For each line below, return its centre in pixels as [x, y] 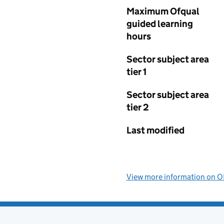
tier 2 [137, 107]
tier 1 [136, 72]
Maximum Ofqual [163, 11]
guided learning [159, 24]
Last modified [155, 130]
